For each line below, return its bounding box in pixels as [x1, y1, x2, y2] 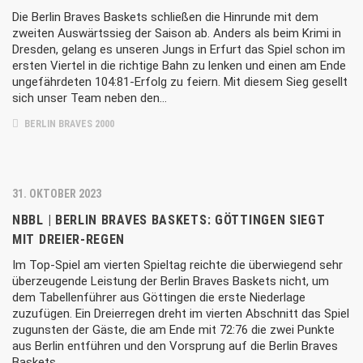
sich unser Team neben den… [12, 91, 167, 105]
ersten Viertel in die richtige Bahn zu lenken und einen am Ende [12, 58, 346, 73]
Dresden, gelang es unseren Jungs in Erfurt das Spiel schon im [12, 42, 345, 57]
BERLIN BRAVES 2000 [22, 118, 114, 130]
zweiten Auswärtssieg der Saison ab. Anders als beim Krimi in [12, 26, 341, 41]
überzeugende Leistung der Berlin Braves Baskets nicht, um [12, 274, 329, 288]
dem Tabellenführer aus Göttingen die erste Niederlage [12, 290, 305, 305]
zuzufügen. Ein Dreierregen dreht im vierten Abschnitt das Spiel [12, 306, 349, 321]
